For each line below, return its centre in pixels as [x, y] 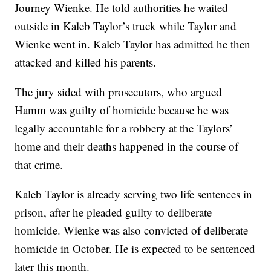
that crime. [39, 165]
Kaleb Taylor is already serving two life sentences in [134, 194]
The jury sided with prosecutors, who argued [119, 92]
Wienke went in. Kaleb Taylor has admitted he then [133, 44]
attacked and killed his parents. [86, 62]
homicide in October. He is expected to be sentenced [135, 249]
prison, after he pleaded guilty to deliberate [113, 212]
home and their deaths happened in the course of [127, 146]
